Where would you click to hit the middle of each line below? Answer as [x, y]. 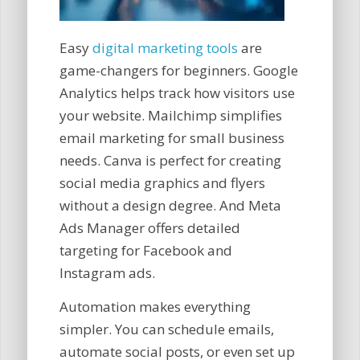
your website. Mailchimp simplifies [170, 115]
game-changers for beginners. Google [178, 70]
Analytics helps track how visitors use [177, 92]
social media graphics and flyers [162, 182]
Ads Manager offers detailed [149, 227]
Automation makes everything [155, 307]
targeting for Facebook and [145, 250]
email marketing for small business [172, 137]
